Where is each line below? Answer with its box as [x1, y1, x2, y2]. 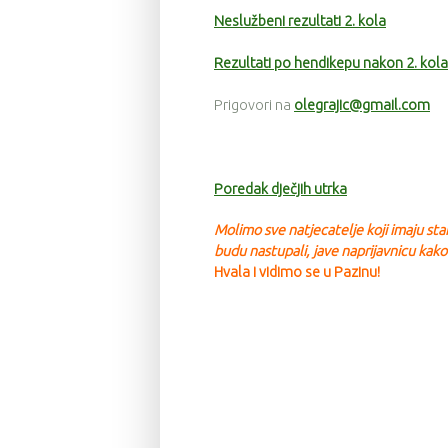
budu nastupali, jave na [214, 243, 356, 260]
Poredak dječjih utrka [214, 180, 347, 197]
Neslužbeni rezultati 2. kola [214, 13, 386, 30]
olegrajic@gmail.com [294, 97, 430, 114]
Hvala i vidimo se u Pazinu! [214, 264, 380, 281]
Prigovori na [214, 97, 294, 114]
